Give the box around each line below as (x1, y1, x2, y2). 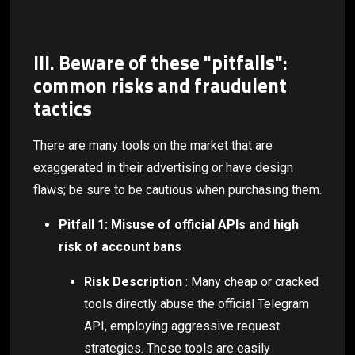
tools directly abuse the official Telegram (84, 296, 309, 312)
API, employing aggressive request (84, 319, 280, 334)
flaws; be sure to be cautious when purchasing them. (33, 182, 322, 198)
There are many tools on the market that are (33, 138, 273, 154)
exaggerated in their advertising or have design (33, 160, 293, 176)
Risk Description (84, 274, 182, 290)
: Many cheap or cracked (182, 274, 319, 290)
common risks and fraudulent (33, 70, 287, 100)
